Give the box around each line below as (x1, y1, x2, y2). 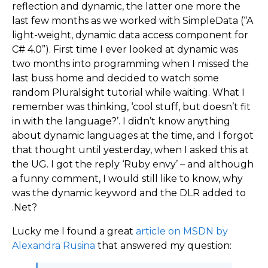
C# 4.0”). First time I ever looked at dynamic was (12, 44, 238, 55)
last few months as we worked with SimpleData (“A (12, 15, 253, 26)
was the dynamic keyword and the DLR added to (12, 187, 246, 199)
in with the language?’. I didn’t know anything (12, 115, 230, 127)
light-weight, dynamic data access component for (12, 29, 248, 41)
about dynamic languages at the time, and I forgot (12, 130, 254, 141)
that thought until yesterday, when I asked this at (12, 144, 249, 156)
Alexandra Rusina (12, 240, 95, 251)
